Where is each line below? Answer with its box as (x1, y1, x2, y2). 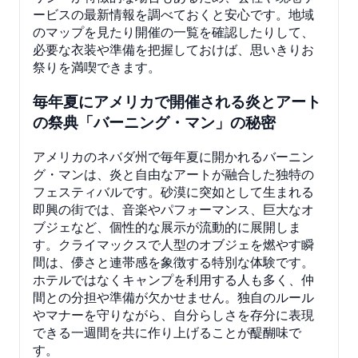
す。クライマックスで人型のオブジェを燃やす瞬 (33, 236, 314, 253)
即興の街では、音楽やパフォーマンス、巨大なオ (33, 201, 314, 217)
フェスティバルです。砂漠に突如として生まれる (33, 183, 314, 200)
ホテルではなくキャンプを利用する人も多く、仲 (33, 271, 314, 288)
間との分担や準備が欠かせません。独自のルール (33, 288, 314, 305)
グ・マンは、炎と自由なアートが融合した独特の (33, 165, 314, 182)
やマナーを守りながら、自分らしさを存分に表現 (33, 306, 314, 323)
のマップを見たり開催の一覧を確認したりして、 (33, 24, 314, 41)
